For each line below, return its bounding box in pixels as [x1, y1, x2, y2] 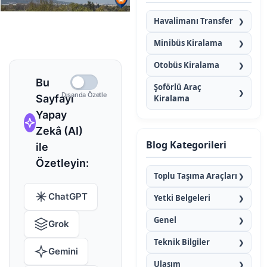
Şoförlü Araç [153, 82, 201, 92]
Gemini [48, 246, 78, 257]
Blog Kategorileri [145, 138, 226, 151]
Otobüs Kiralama [153, 60, 219, 70]
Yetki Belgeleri [153, 193, 210, 203]
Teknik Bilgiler [153, 237, 210, 247]
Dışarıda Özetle [61, 91, 107, 100]
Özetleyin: [36, 157, 89, 170]
